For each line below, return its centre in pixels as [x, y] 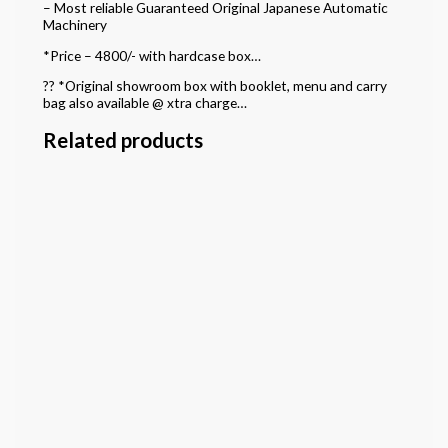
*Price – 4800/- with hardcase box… [151, 55]
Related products [122, 140]
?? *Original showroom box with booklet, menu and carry [214, 86]
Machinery [74, 24]
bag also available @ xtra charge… [144, 103]
